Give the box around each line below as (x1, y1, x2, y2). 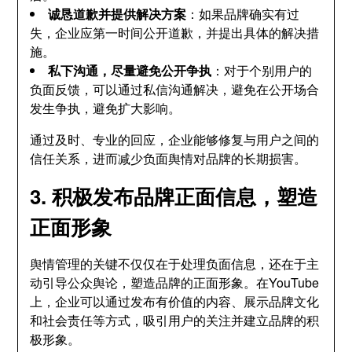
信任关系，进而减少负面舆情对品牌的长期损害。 (30, 149, 307, 167)
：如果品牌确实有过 (186, 5, 300, 23)
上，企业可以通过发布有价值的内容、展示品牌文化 (30, 292, 320, 310)
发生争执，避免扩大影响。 (30, 99, 181, 117)
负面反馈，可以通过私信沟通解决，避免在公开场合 (30, 80, 320, 98)
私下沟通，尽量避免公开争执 (48, 61, 212, 79)
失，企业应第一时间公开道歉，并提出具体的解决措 (30, 24, 320, 42)
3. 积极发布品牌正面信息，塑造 (30, 181, 318, 211)
